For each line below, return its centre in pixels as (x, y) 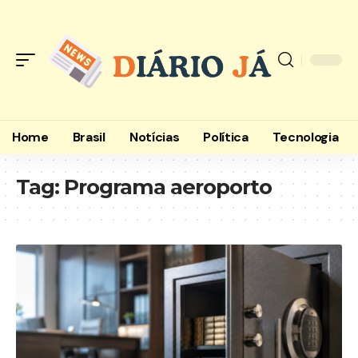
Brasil (89, 137)
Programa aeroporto (168, 187)
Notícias (154, 137)
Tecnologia (305, 137)
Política (226, 137)
